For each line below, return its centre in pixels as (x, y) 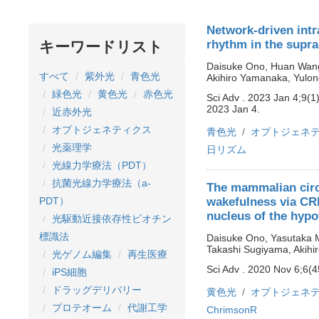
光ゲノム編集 (82, 255)
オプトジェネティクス (102, 130)
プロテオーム (82, 308)
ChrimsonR (232, 310)
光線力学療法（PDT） (102, 166)
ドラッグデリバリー (97, 290)
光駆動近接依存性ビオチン (112, 219)
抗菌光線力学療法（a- (101, 183)
